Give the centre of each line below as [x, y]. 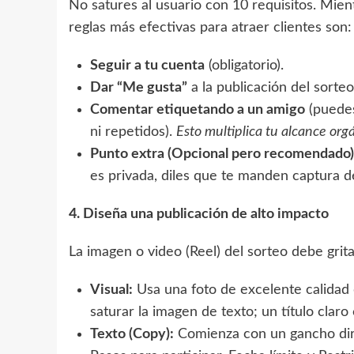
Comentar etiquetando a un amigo [198, 109]
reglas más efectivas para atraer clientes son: [210, 27]
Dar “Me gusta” [139, 87]
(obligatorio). [244, 65]
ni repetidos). [133, 132]
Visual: [111, 290]
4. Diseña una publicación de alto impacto [199, 214]
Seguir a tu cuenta [147, 65]
